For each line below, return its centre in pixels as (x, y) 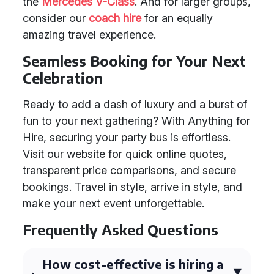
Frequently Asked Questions (120, 230)
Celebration (63, 78)
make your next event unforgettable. (113, 203)
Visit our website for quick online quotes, (125, 154)
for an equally (177, 18)
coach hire (115, 18)
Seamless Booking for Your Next (134, 61)
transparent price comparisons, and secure (129, 170)
